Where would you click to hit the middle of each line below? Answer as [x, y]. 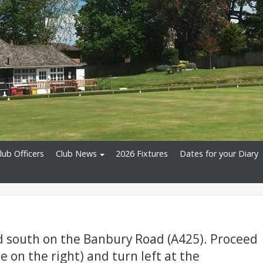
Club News [76, 154]
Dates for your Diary [219, 154]
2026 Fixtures [142, 154]
